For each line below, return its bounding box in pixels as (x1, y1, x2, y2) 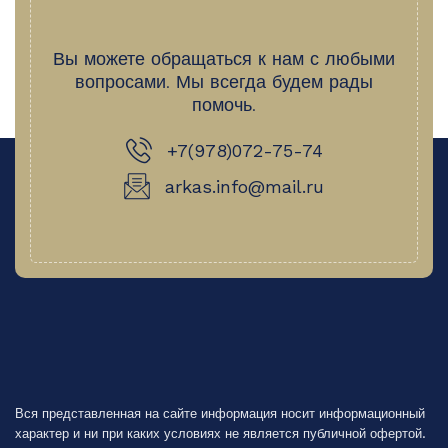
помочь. (192, 94, 256, 115)
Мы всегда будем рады (176, 71, 373, 92)
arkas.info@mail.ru (165, 176, 324, 197)
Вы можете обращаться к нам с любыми (53, 48, 395, 69)
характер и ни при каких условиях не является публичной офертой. (15, 426, 426, 441)
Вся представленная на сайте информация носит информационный (15, 406, 425, 421)
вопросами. (75, 71, 176, 92)
